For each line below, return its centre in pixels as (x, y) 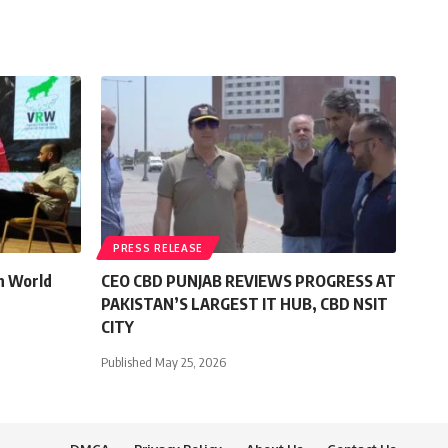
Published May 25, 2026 (163, 362)
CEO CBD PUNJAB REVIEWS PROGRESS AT (248, 281)
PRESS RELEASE (158, 248)
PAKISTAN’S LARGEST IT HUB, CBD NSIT (244, 304)
